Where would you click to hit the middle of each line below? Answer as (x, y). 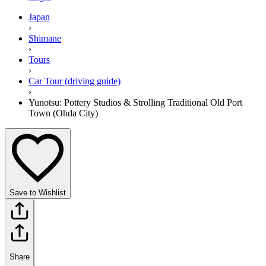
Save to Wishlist (38, 192)
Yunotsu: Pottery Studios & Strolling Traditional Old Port (135, 102)
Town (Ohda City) (63, 113)
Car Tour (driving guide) (75, 81)
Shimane (45, 38)
